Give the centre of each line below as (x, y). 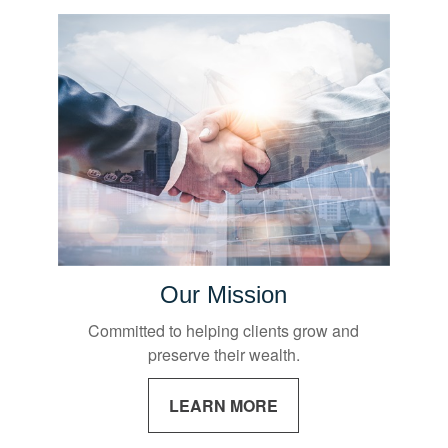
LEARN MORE (224, 405)
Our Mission (224, 295)
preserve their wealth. (223, 355)
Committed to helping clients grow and (224, 331)
